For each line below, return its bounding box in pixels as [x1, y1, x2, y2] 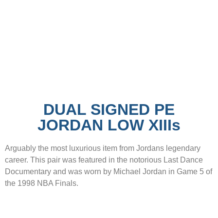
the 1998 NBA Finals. [5, 179, 78, 188]
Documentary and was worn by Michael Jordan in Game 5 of [5, 167, 212, 176]
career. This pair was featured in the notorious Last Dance [5, 156, 203, 164]
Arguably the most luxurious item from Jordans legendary [5, 144, 200, 153]
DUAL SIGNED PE [43, 101, 175, 119]
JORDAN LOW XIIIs [37, 116, 181, 134]
